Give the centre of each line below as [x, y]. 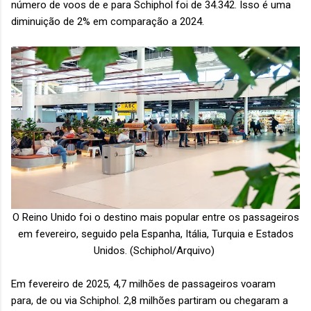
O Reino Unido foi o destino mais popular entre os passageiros [155, 218]
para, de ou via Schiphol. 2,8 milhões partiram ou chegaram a [150, 301]
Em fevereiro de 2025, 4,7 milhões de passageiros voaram [143, 284]
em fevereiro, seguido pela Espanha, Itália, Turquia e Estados [155, 234]
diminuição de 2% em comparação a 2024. [109, 22]
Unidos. [112, 251]
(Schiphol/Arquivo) [174, 251]
